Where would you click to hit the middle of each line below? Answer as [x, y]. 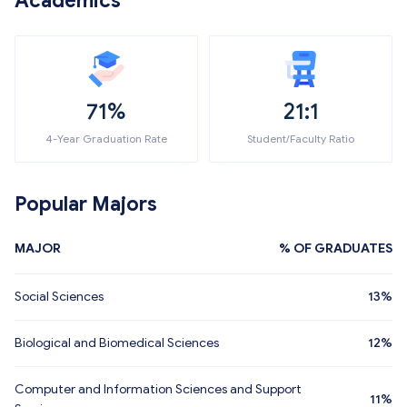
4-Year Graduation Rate [106, 139]
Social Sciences [59, 297]
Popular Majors [86, 204]
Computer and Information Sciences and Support [158, 389]
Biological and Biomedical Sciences [117, 343]
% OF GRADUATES [336, 248]
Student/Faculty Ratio [301, 139]
